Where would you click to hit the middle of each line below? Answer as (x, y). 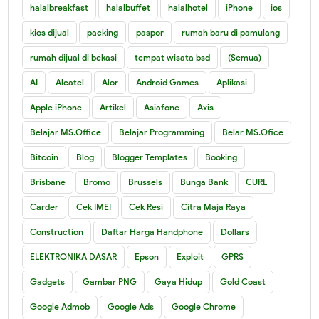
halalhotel (188, 7)
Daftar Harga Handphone (152, 231)
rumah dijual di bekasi (74, 57)
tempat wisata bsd (173, 57)
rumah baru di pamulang (231, 32)
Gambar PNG (110, 281)
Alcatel (70, 82)
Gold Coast (243, 281)
